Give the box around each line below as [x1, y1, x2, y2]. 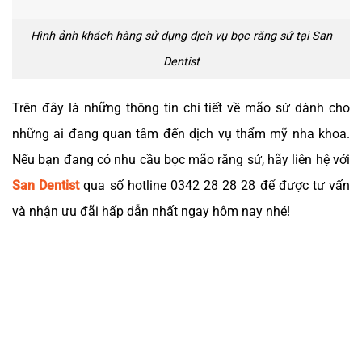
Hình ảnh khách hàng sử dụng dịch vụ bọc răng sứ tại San [30, 28, 332, 43]
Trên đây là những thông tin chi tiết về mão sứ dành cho [12, 100, 350, 116]
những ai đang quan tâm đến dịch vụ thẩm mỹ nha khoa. [12, 126, 350, 142]
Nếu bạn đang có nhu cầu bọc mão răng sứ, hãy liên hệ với [12, 152, 350, 168]
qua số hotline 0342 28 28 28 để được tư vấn [79, 178, 351, 194]
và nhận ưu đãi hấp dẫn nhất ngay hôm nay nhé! [12, 204, 290, 220]
